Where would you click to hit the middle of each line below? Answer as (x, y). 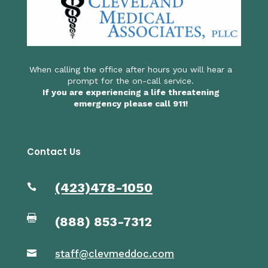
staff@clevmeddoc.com (114, 254)
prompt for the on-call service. (131, 81)
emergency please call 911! (131, 104)
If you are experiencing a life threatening (131, 92)
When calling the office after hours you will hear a (131, 70)
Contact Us (54, 152)
